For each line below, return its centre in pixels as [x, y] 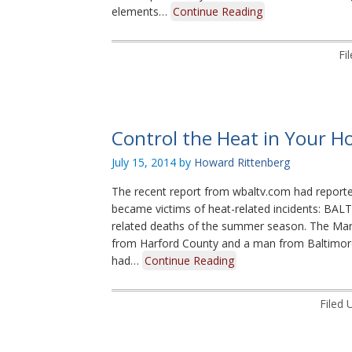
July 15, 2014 [144, 162]
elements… [141, 11]
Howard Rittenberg [242, 162]
